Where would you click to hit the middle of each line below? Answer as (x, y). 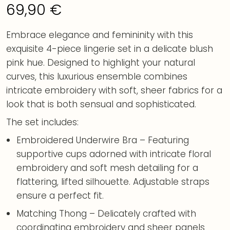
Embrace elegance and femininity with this (100, 35)
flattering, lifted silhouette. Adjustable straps (113, 182)
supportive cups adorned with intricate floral (114, 154)
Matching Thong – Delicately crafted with (107, 214)
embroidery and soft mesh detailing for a (108, 168)
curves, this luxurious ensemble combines (97, 77)
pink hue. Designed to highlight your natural (101, 63)
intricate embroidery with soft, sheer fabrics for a (114, 91)
